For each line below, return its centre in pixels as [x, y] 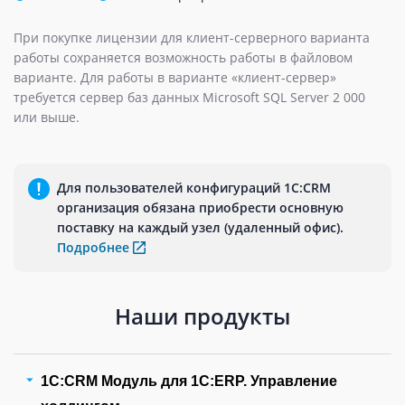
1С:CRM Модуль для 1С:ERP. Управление [189, 381]
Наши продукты [202, 316]
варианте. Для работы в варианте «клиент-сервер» [175, 77]
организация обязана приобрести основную [200, 207]
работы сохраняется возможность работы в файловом [183, 57]
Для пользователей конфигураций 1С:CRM [194, 188]
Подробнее [93, 247]
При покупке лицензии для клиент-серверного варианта [192, 38]
